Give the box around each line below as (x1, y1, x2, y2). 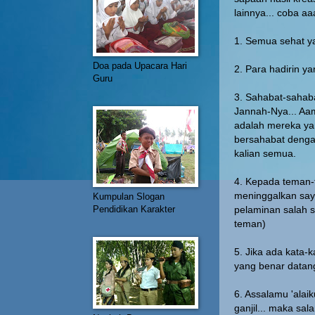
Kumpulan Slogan (93, 191, 165, 202)
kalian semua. (234, 148, 296, 159)
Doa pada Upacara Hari (93, 60, 187, 71)
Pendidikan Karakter (93, 204, 175, 214)
